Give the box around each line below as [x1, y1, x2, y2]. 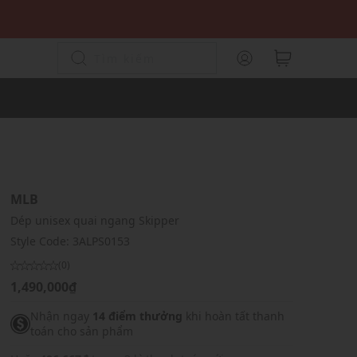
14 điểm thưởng [92, 308, 182, 324]
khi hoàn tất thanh [182, 308, 284, 324]
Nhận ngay [29, 308, 92, 324]
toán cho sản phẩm [29, 324, 133, 339]
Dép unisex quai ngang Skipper [10, 213, 179, 228]
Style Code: [10, 233, 73, 249]
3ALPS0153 [72, 233, 130, 249]
